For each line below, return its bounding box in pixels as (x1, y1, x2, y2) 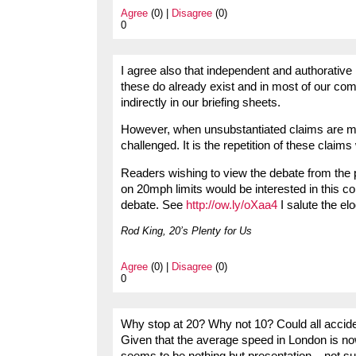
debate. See (121, 198, 186, 211)
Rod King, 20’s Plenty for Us (121, 224, 252, 237)
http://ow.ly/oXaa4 (186, 198, 277, 211)
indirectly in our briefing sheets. (121, 95, 281, 109)
